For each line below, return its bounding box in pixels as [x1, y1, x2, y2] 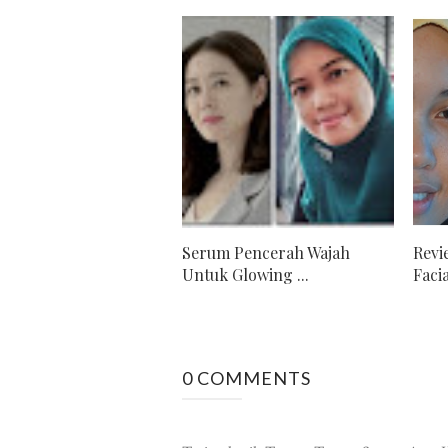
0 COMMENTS [182, 367, 311, 389]
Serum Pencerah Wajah [182, 242, 350, 263]
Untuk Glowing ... [182, 264, 309, 285]
